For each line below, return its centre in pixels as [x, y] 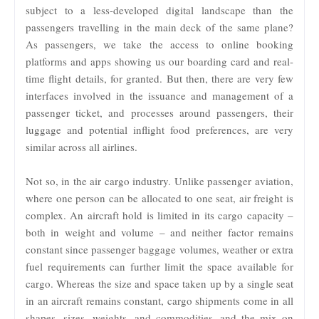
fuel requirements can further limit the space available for [159, 266]
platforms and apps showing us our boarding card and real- [159, 61]
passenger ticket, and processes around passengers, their [159, 112]
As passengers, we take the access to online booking [159, 44]
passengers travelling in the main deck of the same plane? [159, 27]
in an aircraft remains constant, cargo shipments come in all [159, 300]
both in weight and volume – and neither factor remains [159, 232]
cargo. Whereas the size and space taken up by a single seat [159, 283]
